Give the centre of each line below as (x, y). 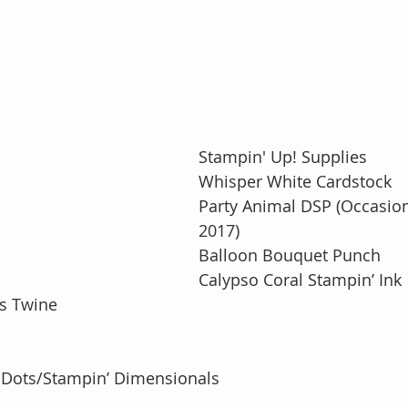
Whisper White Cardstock (295, 181)
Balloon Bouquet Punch (290, 255)
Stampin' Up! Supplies (283, 157)
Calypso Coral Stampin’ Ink (300, 280)
